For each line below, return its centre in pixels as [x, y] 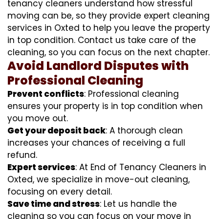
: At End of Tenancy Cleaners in [141, 167]
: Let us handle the [138, 204]
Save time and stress [54, 204]
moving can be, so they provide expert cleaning [109, 15]
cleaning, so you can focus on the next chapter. [109, 52]
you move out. [38, 118]
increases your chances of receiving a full [96, 142]
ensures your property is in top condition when [105, 106]
